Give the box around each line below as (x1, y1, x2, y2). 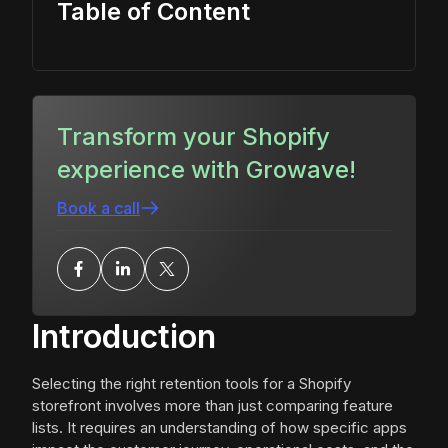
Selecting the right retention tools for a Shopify (32, 374, 351, 394)
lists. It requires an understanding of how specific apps (32, 418, 407, 438)
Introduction (32, 317, 216, 357)
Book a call (57, 198, 140, 219)
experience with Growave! (57, 155, 356, 185)
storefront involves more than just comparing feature (32, 396, 393, 416)
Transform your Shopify (57, 122, 330, 152)
